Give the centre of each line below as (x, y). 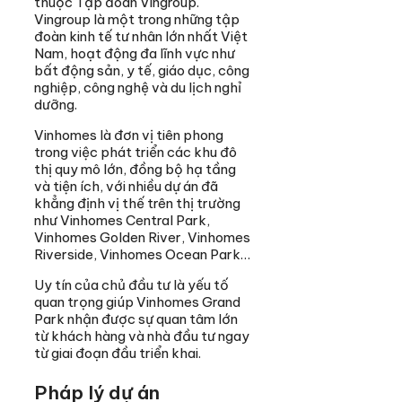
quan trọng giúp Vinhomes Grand (137, 302)
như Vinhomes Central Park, (122, 221)
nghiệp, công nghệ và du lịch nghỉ (138, 88)
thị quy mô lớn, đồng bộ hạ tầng (135, 170)
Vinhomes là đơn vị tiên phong (129, 135)
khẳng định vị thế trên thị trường (137, 204)
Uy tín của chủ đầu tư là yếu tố (131, 285)
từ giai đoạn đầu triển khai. (118, 354)
